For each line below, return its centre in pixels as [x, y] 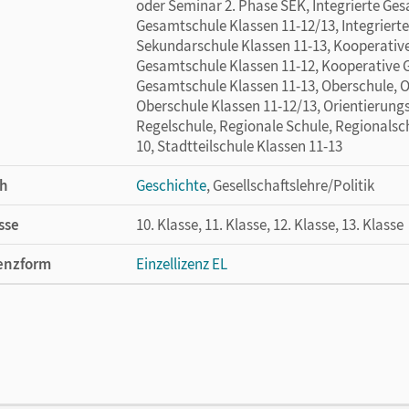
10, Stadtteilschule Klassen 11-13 [239, 146]
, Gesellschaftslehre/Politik [290, 185]
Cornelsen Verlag [190, 342]
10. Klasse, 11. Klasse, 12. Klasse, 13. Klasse [270, 225]
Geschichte [171, 185]
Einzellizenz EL [182, 264]
